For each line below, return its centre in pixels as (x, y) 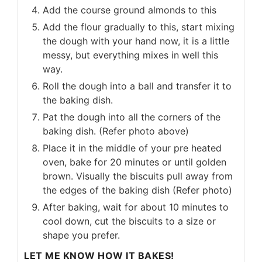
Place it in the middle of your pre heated (132, 148)
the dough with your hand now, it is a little (136, 41)
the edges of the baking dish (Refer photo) (137, 190)
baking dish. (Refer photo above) (116, 131)
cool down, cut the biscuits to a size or (129, 221)
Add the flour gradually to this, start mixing (139, 27)
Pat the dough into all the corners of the (132, 117)
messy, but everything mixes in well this (130, 55)
